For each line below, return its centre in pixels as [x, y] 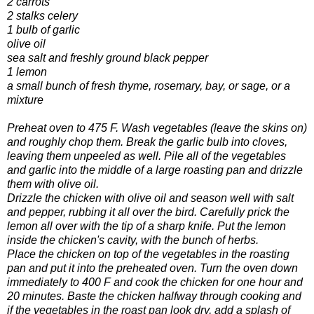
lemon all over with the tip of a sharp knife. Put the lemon [146, 226]
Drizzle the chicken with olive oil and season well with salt [150, 198]
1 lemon [27, 71]
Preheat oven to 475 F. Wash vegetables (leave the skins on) [157, 128]
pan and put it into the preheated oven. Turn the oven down [152, 268]
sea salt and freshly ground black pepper [108, 57]
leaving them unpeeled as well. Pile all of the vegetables [146, 156]
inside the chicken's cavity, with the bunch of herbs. [133, 240]
